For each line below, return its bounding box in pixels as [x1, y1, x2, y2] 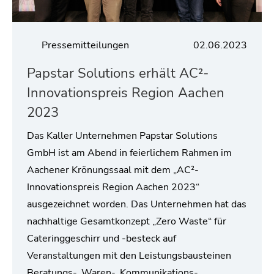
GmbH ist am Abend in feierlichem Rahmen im [27, 146, 232, 160]
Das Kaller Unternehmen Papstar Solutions [27, 128, 218, 143]
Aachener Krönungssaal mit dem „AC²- [27, 163, 199, 177]
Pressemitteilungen [39, 38, 129, 52]
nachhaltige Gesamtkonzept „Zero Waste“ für [27, 214, 226, 228]
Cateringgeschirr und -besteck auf [27, 231, 176, 245]
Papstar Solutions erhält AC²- [27, 64, 209, 83]
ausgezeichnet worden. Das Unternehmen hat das [27, 197, 246, 211]
